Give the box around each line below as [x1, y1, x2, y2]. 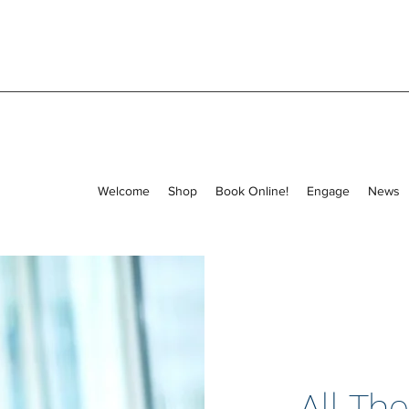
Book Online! [215, 183, 288, 198]
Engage [307, 183, 350, 198]
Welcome [98, 183, 150, 198]
